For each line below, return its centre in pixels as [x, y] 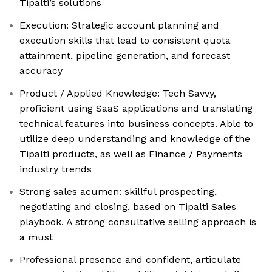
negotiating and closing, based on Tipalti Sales [128, 207]
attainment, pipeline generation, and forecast [125, 56]
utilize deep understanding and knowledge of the [135, 139]
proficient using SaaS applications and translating [136, 109]
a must [36, 237]
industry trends [56, 169]
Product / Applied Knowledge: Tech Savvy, [118, 93]
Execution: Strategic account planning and [119, 25]
